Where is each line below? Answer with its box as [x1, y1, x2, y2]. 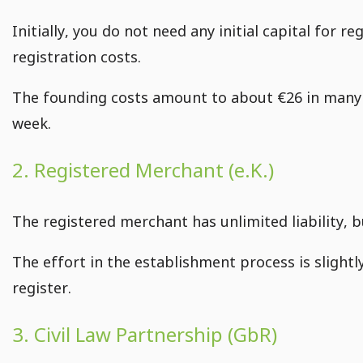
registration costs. [12, 47, 141, 67]
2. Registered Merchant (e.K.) [12, 156, 274, 184]
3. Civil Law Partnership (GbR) [12, 321, 277, 348]
